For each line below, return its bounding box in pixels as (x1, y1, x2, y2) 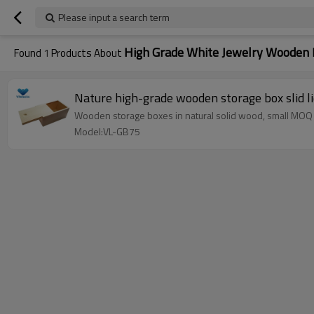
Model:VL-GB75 (74, 124, 140, 139)
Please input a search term (58, 10, 170, 25)
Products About (49, 45, 124, 61)
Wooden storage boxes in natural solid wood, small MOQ (74, 108, 313, 123)
